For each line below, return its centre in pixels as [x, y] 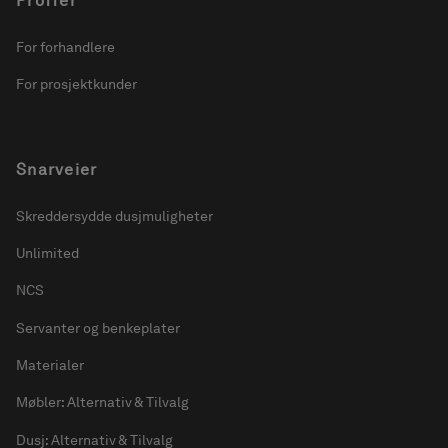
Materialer [50, 365]
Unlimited [47, 253]
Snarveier [57, 170]
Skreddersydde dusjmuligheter [114, 215]
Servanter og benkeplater [98, 327]
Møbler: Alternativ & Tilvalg [102, 402]
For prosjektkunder [76, 84]
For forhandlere [65, 46]
